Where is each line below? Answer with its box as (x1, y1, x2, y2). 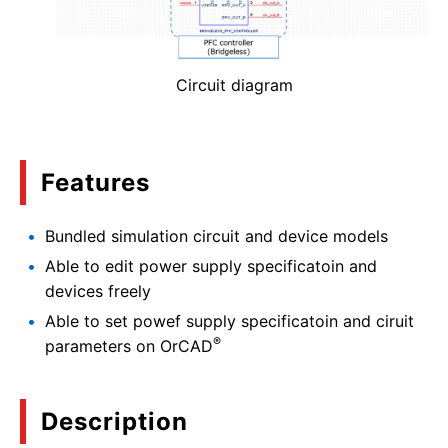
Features (41, 168, 150, 198)
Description (41, 406, 188, 436)
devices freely (45, 280, 151, 301)
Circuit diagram (175, 75, 293, 96)
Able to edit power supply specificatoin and (45, 255, 377, 276)
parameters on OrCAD (45, 335, 213, 356)
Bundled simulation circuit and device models (45, 226, 388, 247)
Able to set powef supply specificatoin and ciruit (45, 310, 414, 331)
